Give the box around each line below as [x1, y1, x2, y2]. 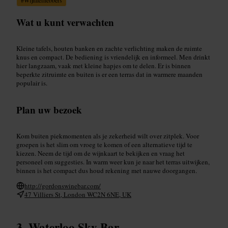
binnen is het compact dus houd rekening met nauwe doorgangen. [16, 165, 197, 175]
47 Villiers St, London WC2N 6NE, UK [24, 189, 131, 199]
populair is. [16, 78, 47, 88]
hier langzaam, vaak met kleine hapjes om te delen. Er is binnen [16, 61, 191, 70]
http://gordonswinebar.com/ [24, 181, 101, 190]
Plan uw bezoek [16, 102, 82, 117]
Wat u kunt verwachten [16, 15, 114, 29]
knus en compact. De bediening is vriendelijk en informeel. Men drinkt [16, 52, 210, 62]
